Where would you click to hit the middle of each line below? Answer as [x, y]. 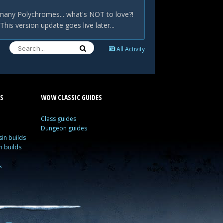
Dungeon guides [64, 128]
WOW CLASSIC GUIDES [71, 97]
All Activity [131, 49]
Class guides [58, 119]
